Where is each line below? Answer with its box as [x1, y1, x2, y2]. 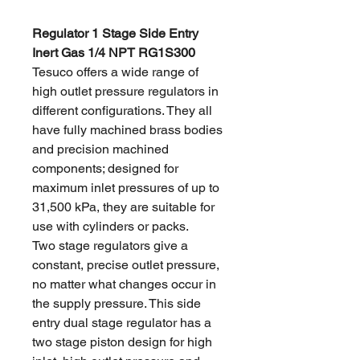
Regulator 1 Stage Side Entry [32, 26, 198, 41]
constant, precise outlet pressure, [32, 257, 219, 272]
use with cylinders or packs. [32, 219, 189, 234]
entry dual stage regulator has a [32, 315, 211, 330]
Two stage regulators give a [32, 238, 188, 253]
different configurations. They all [32, 103, 212, 118]
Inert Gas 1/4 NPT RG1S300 [32, 45, 195, 60]
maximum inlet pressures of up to [32, 180, 219, 195]
